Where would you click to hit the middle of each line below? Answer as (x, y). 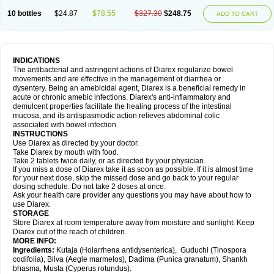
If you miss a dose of (47, 169)
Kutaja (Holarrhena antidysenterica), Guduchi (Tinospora (150, 250)
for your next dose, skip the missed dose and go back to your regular (126, 178)
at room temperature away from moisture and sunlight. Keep (155, 223)
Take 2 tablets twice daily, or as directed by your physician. (109, 161)
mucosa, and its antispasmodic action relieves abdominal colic (116, 116)
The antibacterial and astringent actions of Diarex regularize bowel (123, 70)
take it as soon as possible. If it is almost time (179, 169)
